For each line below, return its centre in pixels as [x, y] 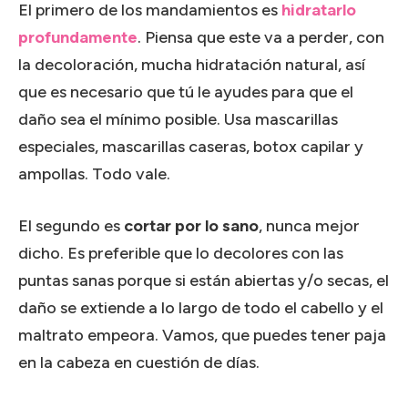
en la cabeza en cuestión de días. [139, 362]
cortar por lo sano [191, 225]
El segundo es [71, 225]
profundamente [78, 37]
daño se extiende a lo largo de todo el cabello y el [201, 307]
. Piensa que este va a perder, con [261, 37]
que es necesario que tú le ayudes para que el [186, 92]
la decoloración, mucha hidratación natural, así [192, 64]
